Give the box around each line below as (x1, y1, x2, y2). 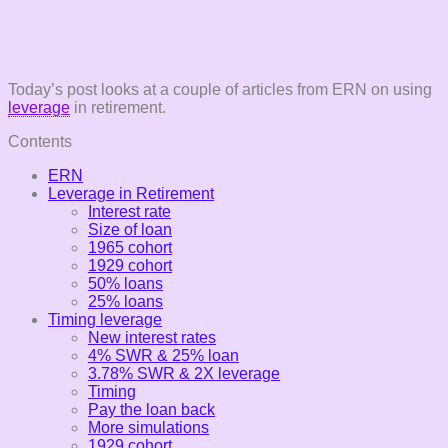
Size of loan (88, 220, 172, 238)
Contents (8, 132, 72, 150)
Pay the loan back (88, 400, 215, 418)
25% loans (88, 292, 163, 310)
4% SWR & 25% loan (88, 346, 239, 364)
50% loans (88, 274, 163, 292)
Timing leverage (48, 310, 162, 328)
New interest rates (88, 328, 216, 346)
